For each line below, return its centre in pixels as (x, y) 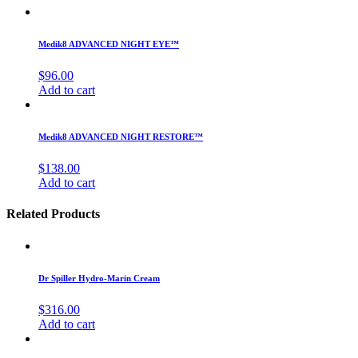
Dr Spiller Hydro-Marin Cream (99, 278)
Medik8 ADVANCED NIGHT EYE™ (109, 44)
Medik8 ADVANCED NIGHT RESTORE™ (121, 137)
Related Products (53, 214)
